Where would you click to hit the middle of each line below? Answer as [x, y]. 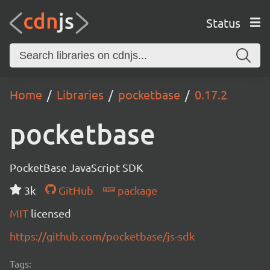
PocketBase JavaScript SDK [76, 167]
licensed [51, 213]
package [136, 190]
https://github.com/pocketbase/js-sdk [102, 236]
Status [223, 22]
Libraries [80, 94]
